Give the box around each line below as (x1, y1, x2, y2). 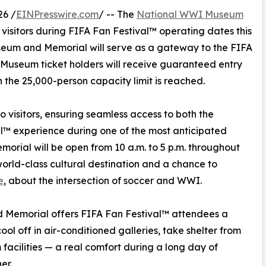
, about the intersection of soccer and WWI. (4, 174, 202, 186)
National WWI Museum (137, 8, 243, 20)
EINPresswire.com (16, 8, 99, 20)
